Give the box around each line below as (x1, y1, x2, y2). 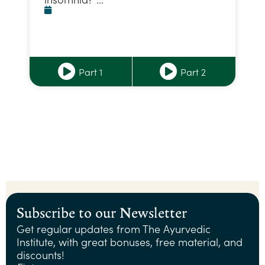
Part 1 (78, 64, 102, 78)
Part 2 (180, 64, 206, 78)
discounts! (17, 247, 65, 262)
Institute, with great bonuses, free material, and (17, 234, 243, 249)
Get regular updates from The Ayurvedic (17, 221, 211, 236)
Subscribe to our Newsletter (17, 203, 188, 222)
